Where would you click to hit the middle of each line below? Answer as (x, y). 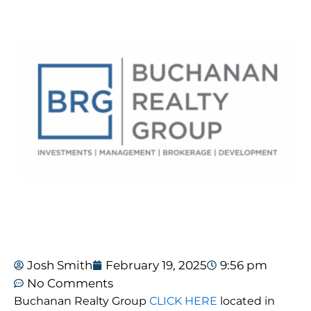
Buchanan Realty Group (82, 301)
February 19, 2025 (156, 266)
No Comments (70, 284)
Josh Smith (60, 266)
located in (246, 301)
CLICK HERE (183, 301)
